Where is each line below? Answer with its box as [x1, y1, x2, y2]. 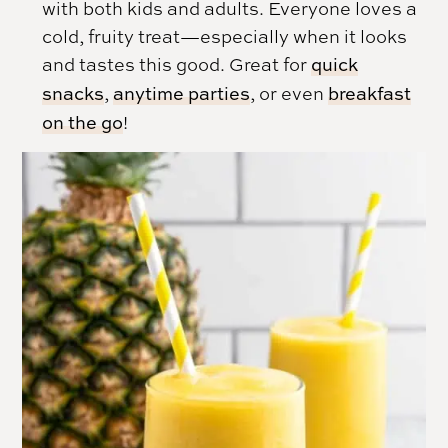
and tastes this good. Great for [42, 52, 312, 77]
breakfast [328, 81, 412, 107]
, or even [250, 81, 329, 106]
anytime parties [113, 81, 251, 107]
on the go [42, 110, 124, 136]
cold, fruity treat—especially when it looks [42, 24, 408, 49]
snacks [42, 81, 105, 107]
